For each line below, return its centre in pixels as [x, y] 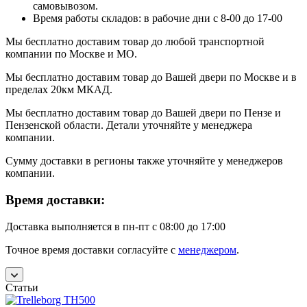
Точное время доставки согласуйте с [92, 249]
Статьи [22, 287]
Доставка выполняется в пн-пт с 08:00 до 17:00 [115, 226]
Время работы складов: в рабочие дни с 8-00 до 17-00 [158, 19]
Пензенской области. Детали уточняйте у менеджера [129, 125]
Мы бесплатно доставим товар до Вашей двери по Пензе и [143, 113]
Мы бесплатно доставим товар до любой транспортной [135, 42]
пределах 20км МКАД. [59, 90]
